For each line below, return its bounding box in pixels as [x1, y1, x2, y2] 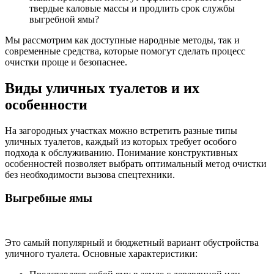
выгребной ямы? [29, 13, 99, 24]
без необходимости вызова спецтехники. [5, 169, 175, 180]
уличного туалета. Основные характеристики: [5, 248, 198, 259]
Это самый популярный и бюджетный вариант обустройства [5, 237, 259, 248]
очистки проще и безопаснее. [5, 56, 127, 67]
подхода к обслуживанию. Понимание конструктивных [5, 147, 238, 158]
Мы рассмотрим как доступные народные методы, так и [5, 34, 240, 45]
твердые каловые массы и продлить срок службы [29, 2, 235, 13]
